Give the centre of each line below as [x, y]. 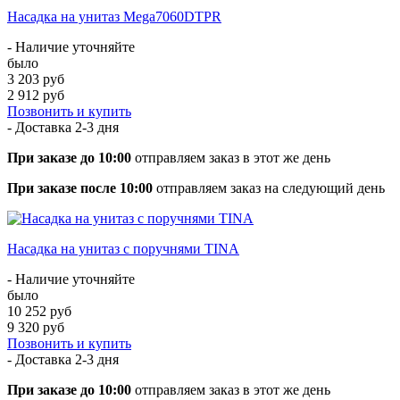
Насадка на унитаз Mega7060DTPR [114, 16]
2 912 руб [36, 95]
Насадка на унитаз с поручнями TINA [123, 248]
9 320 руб [36, 327]
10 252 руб [39, 311]
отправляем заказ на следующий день [269, 187]
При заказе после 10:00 [80, 187]
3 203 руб [36, 79]
